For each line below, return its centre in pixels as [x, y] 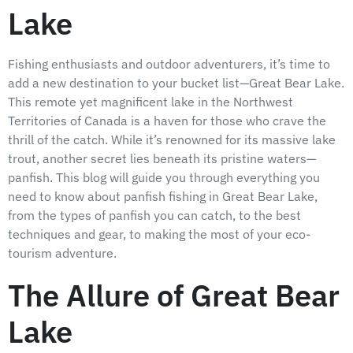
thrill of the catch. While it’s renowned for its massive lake [172, 139]
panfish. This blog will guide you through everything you [164, 177]
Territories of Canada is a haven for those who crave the [167, 120]
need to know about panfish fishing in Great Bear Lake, [163, 196]
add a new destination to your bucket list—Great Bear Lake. [176, 82]
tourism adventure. [62, 253]
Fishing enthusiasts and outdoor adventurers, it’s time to [169, 63]
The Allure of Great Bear [174, 295]
